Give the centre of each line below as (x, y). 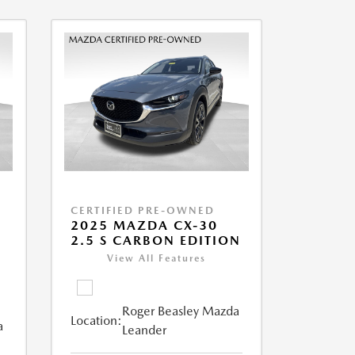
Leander (144, 330)
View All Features (156, 259)
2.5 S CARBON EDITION (155, 241)
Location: (96, 321)
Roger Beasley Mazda (180, 311)
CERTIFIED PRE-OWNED (142, 211)
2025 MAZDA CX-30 (144, 226)
